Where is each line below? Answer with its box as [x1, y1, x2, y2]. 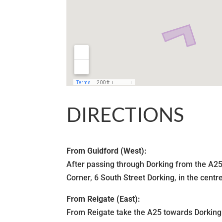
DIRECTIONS [66, 103, 184, 127]
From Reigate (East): [66, 194, 141, 204]
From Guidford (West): [66, 146, 147, 156]
